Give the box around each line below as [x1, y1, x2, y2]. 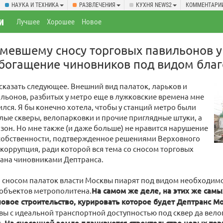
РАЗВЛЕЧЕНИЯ [79, 1, 115, 8]
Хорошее [47, 17, 75, 26]
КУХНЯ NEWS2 [136, 1, 172, 8]
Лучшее [16, 17, 40, 26]
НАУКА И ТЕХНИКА [11, 1, 59, 8]
